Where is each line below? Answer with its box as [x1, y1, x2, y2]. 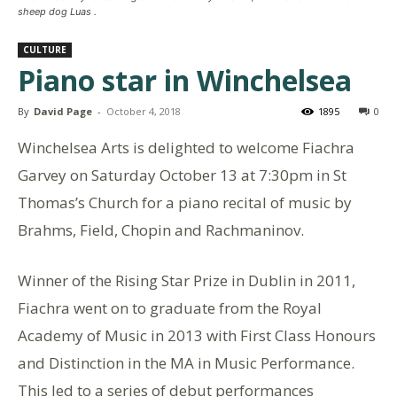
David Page [34, 104, 92, 118]
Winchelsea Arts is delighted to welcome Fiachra [18, 136, 354, 158]
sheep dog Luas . [18, 4, 97, 18]
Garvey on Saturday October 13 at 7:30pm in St [18, 164, 346, 185]
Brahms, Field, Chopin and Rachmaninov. [18, 219, 304, 240]
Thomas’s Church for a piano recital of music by [18, 191, 352, 213]
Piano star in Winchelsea [18, 60, 352, 99]
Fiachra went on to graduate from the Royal [18, 297, 322, 318]
